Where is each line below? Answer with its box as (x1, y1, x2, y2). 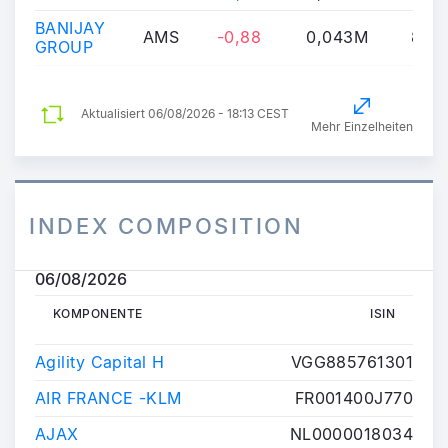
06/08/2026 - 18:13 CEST (145, 106, 289, 122)
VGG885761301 (290, 351, 413, 372)
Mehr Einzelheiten (311, 118, 413, 134)
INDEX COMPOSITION (29, 212, 304, 239)
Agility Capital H (35, 351, 165, 372)
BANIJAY (35, 17, 106, 38)
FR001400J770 (294, 387, 413, 408)
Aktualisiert (81, 106, 145, 122)
